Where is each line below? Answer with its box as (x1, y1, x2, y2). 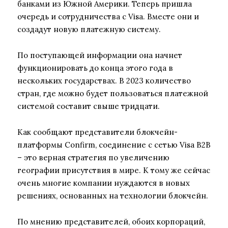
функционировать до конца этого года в (17, 63, 173, 73)
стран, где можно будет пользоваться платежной (17, 88, 208, 98)
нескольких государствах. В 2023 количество (17, 75, 191, 85)
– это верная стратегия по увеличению (17, 152, 169, 162)
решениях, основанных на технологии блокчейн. (17, 190, 208, 201)
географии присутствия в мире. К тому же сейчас (17, 165, 210, 175)
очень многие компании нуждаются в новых (17, 178, 190, 188)
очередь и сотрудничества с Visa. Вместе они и (17, 11, 199, 21)
